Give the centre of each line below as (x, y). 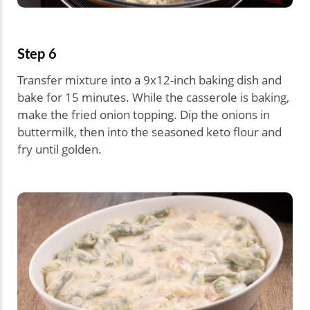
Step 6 (37, 54)
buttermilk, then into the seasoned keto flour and (149, 132)
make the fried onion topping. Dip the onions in (144, 115)
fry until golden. (60, 149)
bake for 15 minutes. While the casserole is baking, (153, 98)
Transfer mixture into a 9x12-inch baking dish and (149, 80)
